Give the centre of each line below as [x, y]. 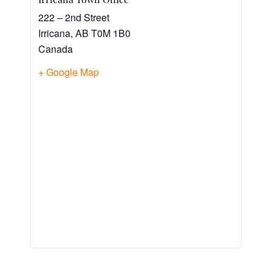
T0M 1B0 [111, 33]
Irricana [54, 33]
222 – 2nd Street [74, 17]
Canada [56, 49]
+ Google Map [69, 72]
